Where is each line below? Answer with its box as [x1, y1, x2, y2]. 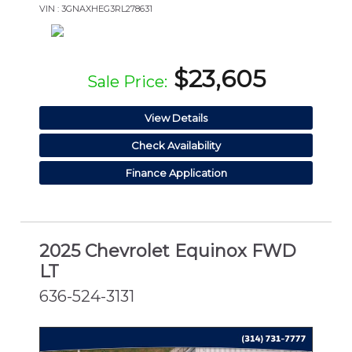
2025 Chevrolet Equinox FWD [39, 240, 296, 262]
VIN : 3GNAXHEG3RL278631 [39, 2, 152, 14]
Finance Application [125, 166, 227, 179]
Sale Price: [86, 71, 167, 91]
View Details [145, 111, 207, 124]
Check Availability [131, 138, 221, 152]
